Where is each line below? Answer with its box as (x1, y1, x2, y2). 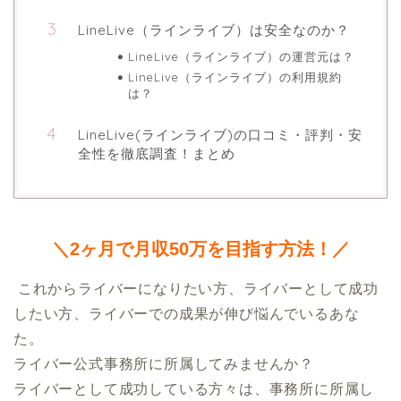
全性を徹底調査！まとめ (78, 145, 235, 163)
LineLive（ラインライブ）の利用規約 (127, 70, 342, 85)
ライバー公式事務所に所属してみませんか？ (13, 355, 314, 371)
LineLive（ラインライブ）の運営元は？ (127, 49, 354, 64)
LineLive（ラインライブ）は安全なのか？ (78, 21, 350, 39)
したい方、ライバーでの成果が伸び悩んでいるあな (13, 305, 360, 321)
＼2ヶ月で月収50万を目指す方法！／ (51, 238, 350, 259)
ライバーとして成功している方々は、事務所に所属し (13, 380, 375, 397)
